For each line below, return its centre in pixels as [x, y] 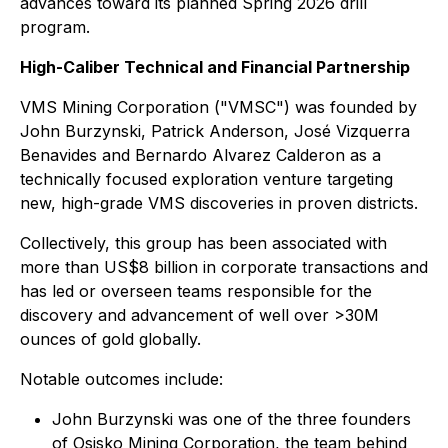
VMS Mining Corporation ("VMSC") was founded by [218, 107]
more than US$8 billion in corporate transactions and [224, 267]
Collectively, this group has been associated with [203, 243]
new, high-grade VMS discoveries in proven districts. [219, 203]
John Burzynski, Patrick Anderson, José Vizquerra [215, 131]
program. [55, 27]
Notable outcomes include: [121, 379]
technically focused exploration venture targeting [206, 179]
